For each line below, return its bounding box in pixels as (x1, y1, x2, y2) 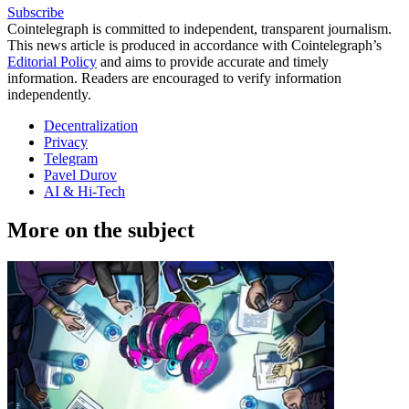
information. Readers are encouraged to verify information (7, 70, 341, 87)
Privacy (44, 134, 88, 151)
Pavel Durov (44, 167, 117, 184)
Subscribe (7, 5, 64, 21)
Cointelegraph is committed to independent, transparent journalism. (7, 21, 392, 37)
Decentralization (44, 118, 138, 134)
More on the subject (7, 218, 194, 243)
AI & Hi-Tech (44, 184, 125, 200)
